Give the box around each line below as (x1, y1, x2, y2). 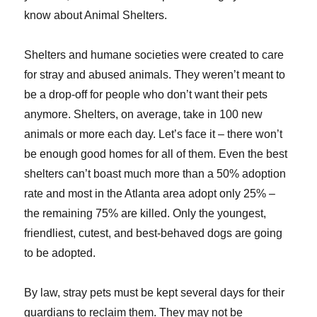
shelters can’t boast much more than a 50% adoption (24, 168, 287, 180)
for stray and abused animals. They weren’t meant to (24, 69, 286, 81)
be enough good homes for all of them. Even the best (24, 148, 288, 161)
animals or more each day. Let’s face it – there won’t (24, 128, 283, 141)
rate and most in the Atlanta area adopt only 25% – (24, 188, 276, 200)
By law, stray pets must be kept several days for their (24, 287, 285, 299)
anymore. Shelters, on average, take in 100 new (24, 108, 263, 121)
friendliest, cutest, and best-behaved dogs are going (24, 227, 283, 240)
